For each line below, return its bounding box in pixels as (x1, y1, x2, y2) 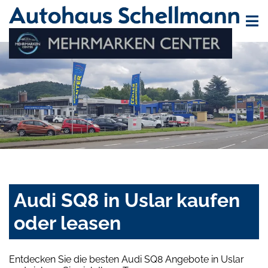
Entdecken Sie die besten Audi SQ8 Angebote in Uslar (9, 254, 244, 266)
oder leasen (14, 212, 121, 234)
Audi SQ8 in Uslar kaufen (14, 189, 240, 212)
